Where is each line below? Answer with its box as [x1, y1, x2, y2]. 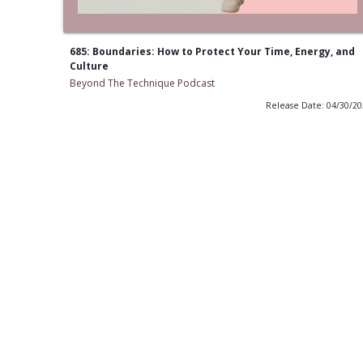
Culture [69, 59, 109, 74]
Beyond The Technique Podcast [69, 76, 215, 91]
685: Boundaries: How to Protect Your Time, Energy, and [69, 45, 355, 59]
